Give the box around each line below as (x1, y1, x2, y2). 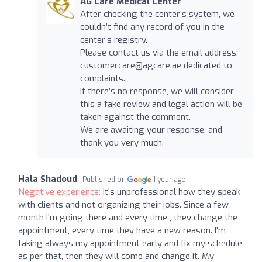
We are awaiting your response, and (80, 123, 222, 136)
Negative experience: (18, 185, 103, 198)
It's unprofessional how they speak (103, 185, 240, 198)
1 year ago (153, 174, 187, 184)
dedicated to (181, 59, 232, 71)
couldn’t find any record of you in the (80, 20, 225, 33)
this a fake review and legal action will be (80, 98, 242, 110)
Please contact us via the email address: (80, 46, 238, 58)
